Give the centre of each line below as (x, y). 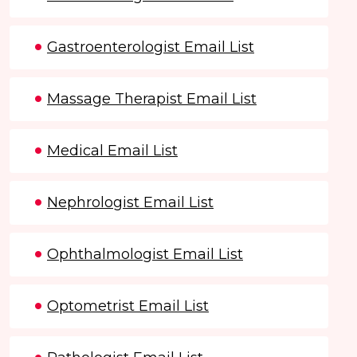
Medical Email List (112, 150)
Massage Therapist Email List (152, 98)
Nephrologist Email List (130, 202)
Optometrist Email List (128, 306)
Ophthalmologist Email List (145, 254)
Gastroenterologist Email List (151, 47)
